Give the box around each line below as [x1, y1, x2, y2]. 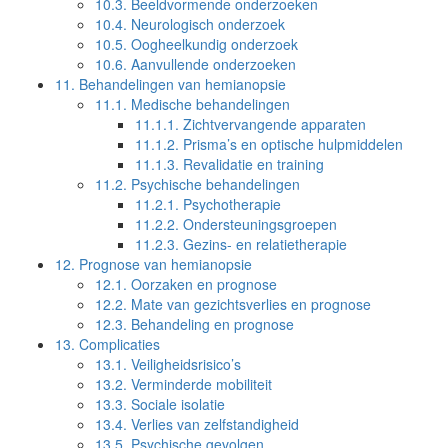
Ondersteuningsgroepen [179, 214, 337, 234]
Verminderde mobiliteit [127, 374, 272, 394]
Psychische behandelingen [127, 174, 300, 194]
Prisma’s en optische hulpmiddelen [179, 134, 403, 154]
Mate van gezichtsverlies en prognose [127, 294, 371, 314]
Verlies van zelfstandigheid [127, 414, 299, 434]
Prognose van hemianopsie [75, 254, 252, 274]
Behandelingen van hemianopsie [75, 74, 286, 94]
